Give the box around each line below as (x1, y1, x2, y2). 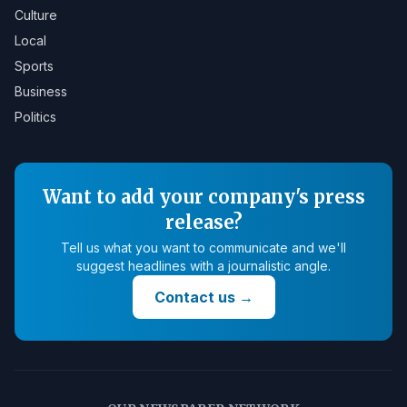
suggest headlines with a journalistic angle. (76, 258, 331, 273)
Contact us (154, 288, 235, 306)
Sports (15, 58, 54, 74)
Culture (15, 7, 57, 23)
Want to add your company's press (42, 185, 365, 208)
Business (15, 84, 67, 99)
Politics (15, 109, 56, 124)
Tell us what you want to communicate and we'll (61, 240, 346, 255)
